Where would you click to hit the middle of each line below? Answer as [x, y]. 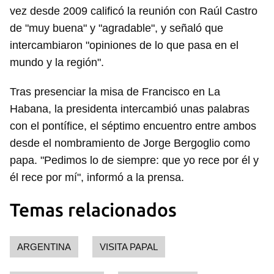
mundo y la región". [57, 62]
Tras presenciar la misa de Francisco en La [115, 92]
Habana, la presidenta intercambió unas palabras [130, 109]
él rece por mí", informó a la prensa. [97, 177]
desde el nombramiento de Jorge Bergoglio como [130, 143]
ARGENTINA [44, 247]
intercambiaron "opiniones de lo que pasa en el [124, 45]
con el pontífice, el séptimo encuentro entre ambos [133, 126]
